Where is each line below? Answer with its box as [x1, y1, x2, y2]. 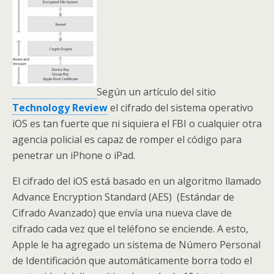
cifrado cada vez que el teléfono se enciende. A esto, [12, 222, 248, 235]
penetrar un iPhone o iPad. [12, 149, 135, 162]
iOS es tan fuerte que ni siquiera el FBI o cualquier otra [12, 117, 262, 130]
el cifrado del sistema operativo [110, 101, 253, 114]
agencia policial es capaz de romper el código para [12, 133, 242, 146]
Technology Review [12, 101, 108, 114]
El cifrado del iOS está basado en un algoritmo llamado [12, 174, 261, 188]
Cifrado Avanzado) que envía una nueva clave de [12, 206, 232, 220]
